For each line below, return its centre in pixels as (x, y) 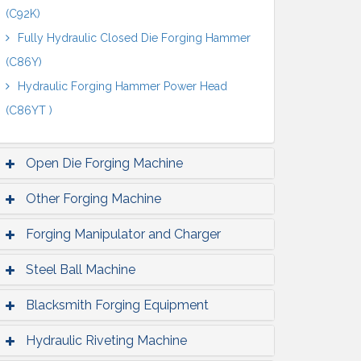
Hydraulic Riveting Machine (106, 340)
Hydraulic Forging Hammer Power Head (122, 86)
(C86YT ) (29, 110)
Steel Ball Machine (81, 270)
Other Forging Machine (93, 199)
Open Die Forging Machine (104, 163)
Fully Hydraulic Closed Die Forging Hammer (134, 38)
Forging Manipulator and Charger (123, 234)
